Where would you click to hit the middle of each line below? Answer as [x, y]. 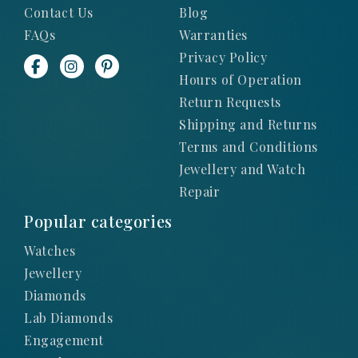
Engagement [64, 340]
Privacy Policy [223, 57]
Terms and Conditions [249, 146]
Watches [50, 250]
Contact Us [58, 12]
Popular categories [98, 221]
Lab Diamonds [68, 317]
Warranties [213, 34]
